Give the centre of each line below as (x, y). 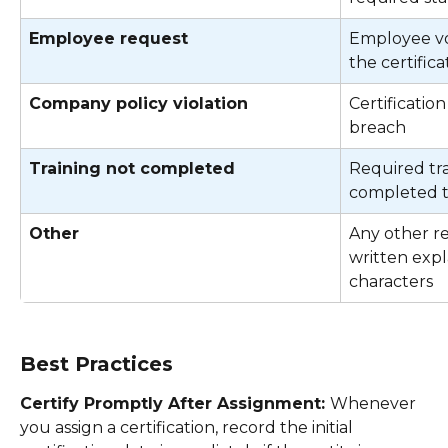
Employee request (108, 38)
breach (379, 127)
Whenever (375, 403)
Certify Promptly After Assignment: (175, 403)
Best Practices (96, 363)
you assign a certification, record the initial (188, 427)
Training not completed (132, 168)
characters (393, 281)
